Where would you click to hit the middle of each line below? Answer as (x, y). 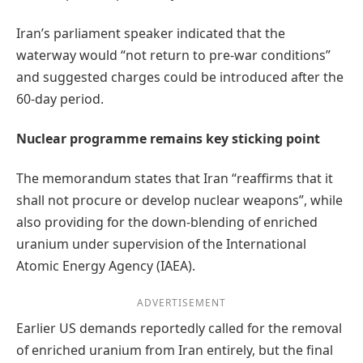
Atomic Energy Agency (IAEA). (106, 266)
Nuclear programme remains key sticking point (168, 138)
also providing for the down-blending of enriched (167, 222)
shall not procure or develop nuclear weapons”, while (179, 201)
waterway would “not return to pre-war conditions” (173, 55)
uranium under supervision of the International (161, 244)
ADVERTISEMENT (181, 303)
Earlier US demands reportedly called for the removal (179, 329)
